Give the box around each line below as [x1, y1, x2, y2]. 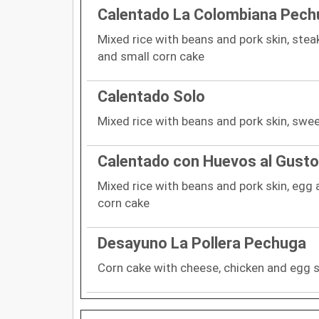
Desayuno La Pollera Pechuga [98, 234, 306, 252]
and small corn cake [98, 48, 204, 63]
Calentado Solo [98, 87, 205, 105]
